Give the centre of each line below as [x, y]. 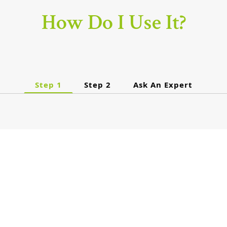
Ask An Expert [163, 85]
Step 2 [97, 85]
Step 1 [48, 85]
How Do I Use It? [113, 23]
